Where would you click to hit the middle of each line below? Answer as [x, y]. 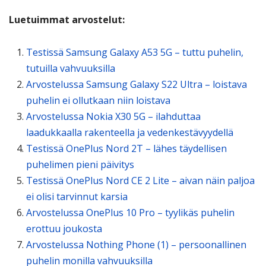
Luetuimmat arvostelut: [67, 20]
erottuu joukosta [64, 228]
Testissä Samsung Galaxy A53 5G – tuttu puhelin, [134, 52]
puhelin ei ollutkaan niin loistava [98, 100]
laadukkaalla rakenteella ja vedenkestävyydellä [129, 132]
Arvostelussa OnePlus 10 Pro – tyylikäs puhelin [130, 212]
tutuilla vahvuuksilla [70, 68]
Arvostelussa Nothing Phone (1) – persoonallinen [136, 244]
